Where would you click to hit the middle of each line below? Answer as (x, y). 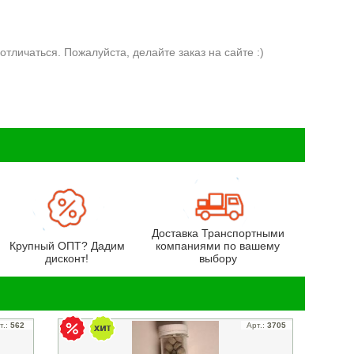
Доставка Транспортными (218, 233)
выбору (218, 258)
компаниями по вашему (218, 245)
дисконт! (67, 258)
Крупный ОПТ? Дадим (67, 245)
